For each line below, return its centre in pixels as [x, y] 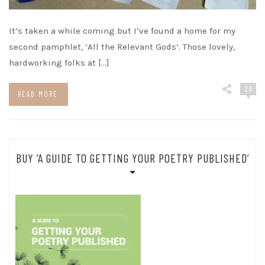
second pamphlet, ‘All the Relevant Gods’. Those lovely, [122, 47]
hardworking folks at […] [59, 63]
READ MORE [38, 94]
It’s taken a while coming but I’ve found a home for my [122, 31]
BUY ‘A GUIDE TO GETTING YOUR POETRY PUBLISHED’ [132, 158]
